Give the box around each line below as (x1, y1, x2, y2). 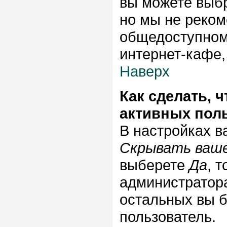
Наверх (120, 63, 170, 80)
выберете (120, 157, 189, 173)
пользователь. (120, 208, 216, 225)
